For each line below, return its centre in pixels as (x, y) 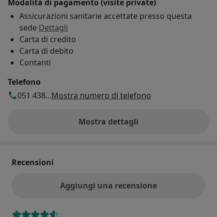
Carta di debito (46, 51)
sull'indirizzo (132, 127)
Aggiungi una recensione (108, 185)
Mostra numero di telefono (101, 95)
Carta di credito (48, 39)
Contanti (35, 62)
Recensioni (33, 162)
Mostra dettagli (108, 121)
